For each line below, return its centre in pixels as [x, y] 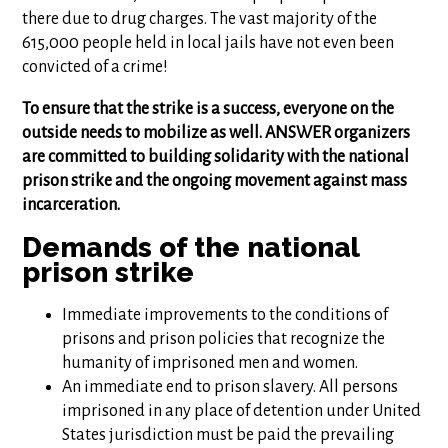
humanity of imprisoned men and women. [210, 363]
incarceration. [71, 205]
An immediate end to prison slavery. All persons [230, 387]
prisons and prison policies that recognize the [224, 339]
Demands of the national [191, 247]
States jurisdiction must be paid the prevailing [228, 435]
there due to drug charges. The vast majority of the [200, 19]
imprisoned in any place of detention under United [242, 411]
